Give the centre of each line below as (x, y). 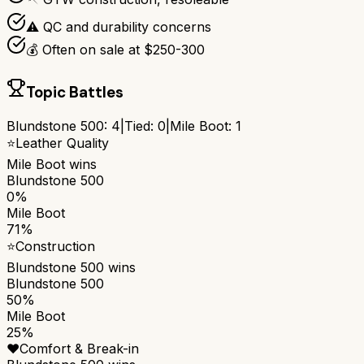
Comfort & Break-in (79, 348)
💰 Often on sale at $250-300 (115, 50)
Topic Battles (75, 93)
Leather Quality (62, 143)
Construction (55, 246)
